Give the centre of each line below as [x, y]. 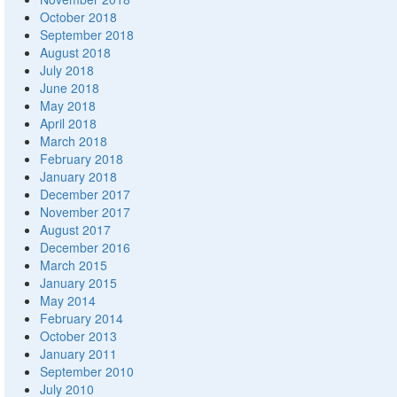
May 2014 [68, 301]
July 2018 [67, 70]
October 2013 [78, 336]
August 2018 [75, 53]
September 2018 [87, 35]
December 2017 [85, 195]
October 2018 [78, 17]
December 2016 [85, 248]
